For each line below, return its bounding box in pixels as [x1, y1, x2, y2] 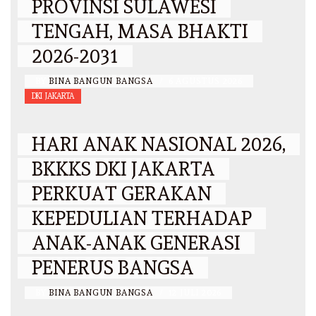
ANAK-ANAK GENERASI [32, 232, 241, 255]
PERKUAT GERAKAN [32, 183, 212, 205]
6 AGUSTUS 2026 [168, 76, 243, 87]
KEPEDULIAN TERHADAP [32, 207, 252, 230]
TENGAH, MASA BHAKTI [32, 20, 248, 43]
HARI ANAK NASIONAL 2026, [32, 133, 286, 156]
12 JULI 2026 [168, 288, 222, 298]
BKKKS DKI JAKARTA [32, 158, 215, 181]
